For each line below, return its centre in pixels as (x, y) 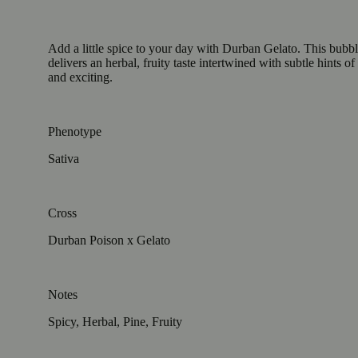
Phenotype (75, 131)
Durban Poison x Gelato (109, 240)
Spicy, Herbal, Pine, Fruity (115, 321)
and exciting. (80, 77)
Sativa (64, 158)
